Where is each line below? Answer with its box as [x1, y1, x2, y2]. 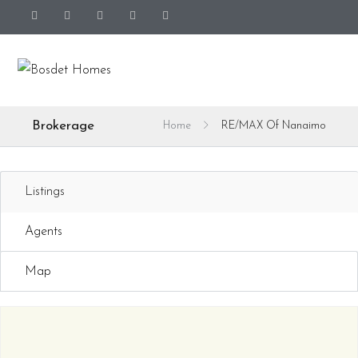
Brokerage [32, 119, 95, 133]
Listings [25, 185, 65, 198]
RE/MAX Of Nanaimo [221, 121, 326, 131]
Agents [25, 225, 62, 238]
